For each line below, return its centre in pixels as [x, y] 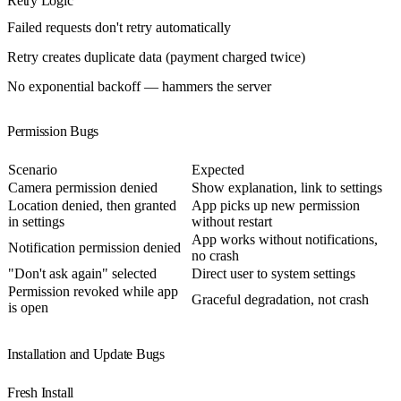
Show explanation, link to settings [287, 187]
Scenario [33, 169]
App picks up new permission [276, 205]
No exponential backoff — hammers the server [139, 86]
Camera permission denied [83, 187]
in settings [36, 221]
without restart [232, 221]
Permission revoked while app [93, 291]
